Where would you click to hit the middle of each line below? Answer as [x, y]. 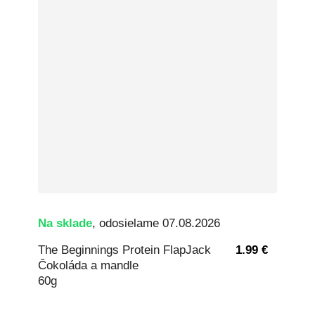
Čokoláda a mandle [88, 266]
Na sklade [65, 223]
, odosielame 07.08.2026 [156, 223]
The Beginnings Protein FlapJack [124, 250]
